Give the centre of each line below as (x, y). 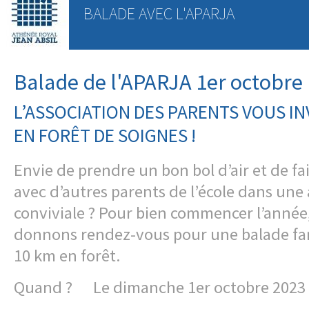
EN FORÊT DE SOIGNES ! (105, 135)
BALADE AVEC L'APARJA (159, 14)
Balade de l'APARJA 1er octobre (158, 82)
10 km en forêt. (67, 256)
